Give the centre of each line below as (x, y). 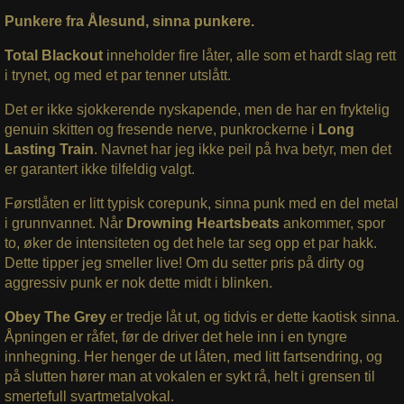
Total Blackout (53, 55)
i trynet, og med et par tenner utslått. (117, 75)
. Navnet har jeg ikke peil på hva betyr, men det (242, 149)
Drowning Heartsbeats (202, 223)
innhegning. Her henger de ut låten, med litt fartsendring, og (193, 356)
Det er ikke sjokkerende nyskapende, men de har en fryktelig (197, 109)
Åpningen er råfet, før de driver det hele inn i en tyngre (175, 336)
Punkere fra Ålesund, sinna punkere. (129, 21)
